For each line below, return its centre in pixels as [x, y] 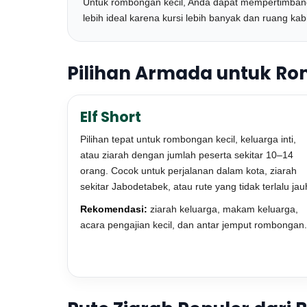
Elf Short [111, 117]
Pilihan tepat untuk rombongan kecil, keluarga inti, [188, 139]
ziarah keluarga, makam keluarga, [223, 209]
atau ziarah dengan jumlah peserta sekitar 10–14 [187, 155]
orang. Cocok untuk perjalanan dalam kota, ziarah [188, 171]
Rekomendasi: [114, 209]
